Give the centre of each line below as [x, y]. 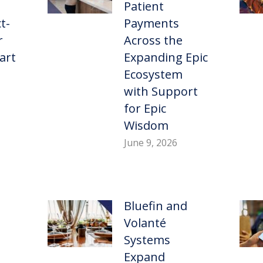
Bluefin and [155, 206]
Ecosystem [153, 75]
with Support [161, 92]
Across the [153, 41]
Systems [147, 240]
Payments [151, 23]
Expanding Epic [166, 58]
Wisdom [146, 126]
